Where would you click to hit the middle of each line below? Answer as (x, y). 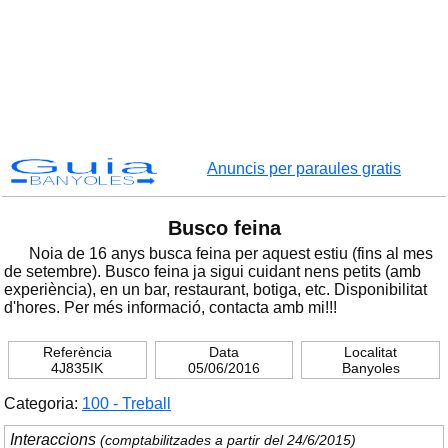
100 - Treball (126, 403)
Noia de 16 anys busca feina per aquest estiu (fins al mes (231, 253)
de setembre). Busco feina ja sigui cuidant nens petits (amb (212, 271)
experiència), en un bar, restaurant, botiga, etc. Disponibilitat (215, 289)
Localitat (371, 352)
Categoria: (43, 403)
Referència (77, 352)
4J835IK (77, 368)
